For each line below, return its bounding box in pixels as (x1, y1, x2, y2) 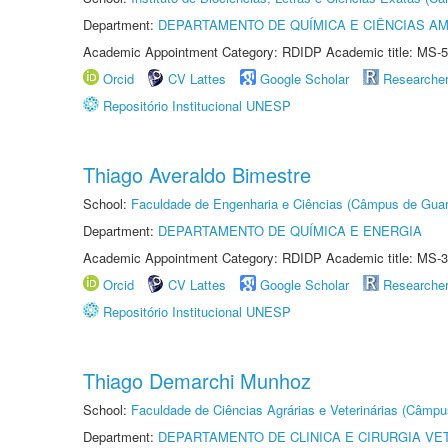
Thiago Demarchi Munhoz (83, 366, 311, 395)
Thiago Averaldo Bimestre (83, 160, 311, 189)
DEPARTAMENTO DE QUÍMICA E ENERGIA (158, 221, 422, 240)
